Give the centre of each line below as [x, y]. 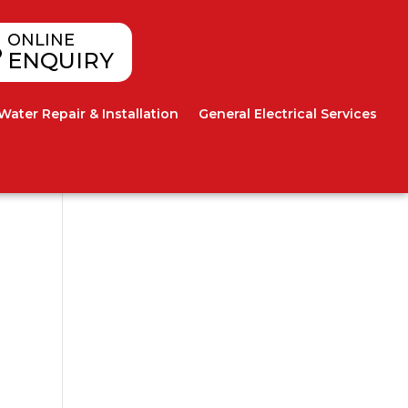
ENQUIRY [60, 61]
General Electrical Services [287, 114]
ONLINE [41, 41]
